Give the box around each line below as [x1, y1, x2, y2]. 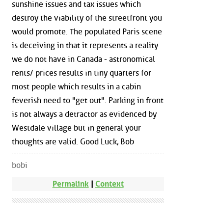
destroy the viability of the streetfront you [12, 13, 162, 23]
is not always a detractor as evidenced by [12, 110, 157, 119]
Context [95, 179, 124, 189]
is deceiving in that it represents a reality [12, 41, 158, 51]
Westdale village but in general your [12, 123, 141, 133]
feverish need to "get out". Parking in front [12, 96, 164, 106]
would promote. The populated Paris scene [12, 27, 162, 37]
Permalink [52, 179, 89, 189]
